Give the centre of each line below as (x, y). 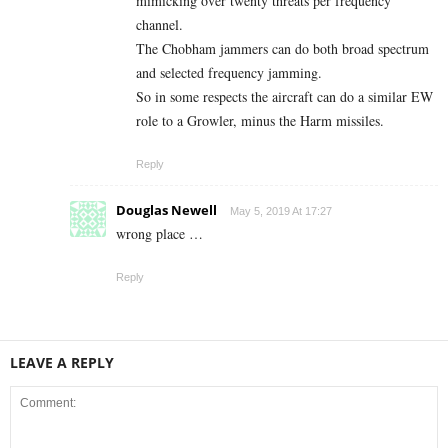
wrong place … (159, 234)
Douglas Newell (166, 210)
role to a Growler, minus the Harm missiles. (260, 121)
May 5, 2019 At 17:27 (281, 211)
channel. (159, 25)
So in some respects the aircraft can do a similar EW (284, 97)
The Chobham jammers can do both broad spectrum (282, 49)
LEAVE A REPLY (62, 363)
